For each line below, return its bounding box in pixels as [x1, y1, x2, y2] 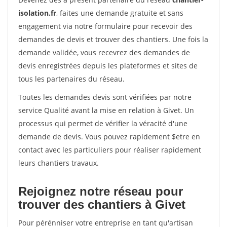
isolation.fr [18, 8, 56, 18]
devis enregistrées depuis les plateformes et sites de [18, 61, 198, 70]
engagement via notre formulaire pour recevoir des [18, 21, 193, 31]
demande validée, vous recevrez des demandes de [18, 48, 190, 57]
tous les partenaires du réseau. [18, 74, 125, 84]
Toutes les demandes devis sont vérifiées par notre [18, 92, 192, 102]
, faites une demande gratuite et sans [56, 8, 183, 18]
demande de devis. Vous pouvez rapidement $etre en [18, 132, 200, 141]
